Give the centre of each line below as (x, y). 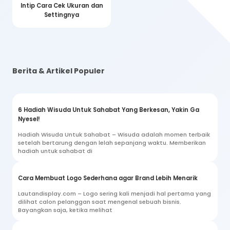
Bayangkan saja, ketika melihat (65, 210)
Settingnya (62, 15)
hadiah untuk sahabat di (55, 151)
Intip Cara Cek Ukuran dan (62, 5)
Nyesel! (29, 119)
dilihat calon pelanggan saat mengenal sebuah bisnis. (100, 202)
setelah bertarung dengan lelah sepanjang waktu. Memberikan (112, 142)
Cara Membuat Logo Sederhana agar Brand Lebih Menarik (108, 178)
